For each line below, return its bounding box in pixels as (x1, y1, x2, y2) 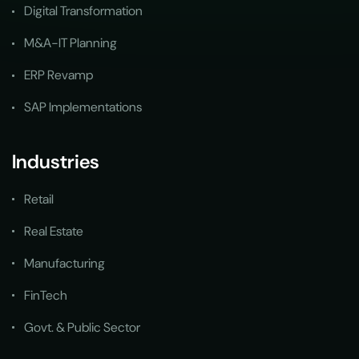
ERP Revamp (24, 67, 93, 84)
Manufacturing (24, 254, 105, 272)
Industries (12, 148, 99, 174)
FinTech (24, 286, 67, 304)
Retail (24, 190, 54, 208)
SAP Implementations (24, 99, 142, 116)
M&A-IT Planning (24, 34, 117, 52)
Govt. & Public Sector (24, 318, 140, 336)
